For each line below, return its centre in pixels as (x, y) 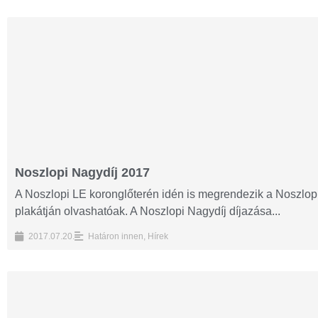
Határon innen (115, 237)
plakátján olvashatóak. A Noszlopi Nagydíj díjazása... (147, 211)
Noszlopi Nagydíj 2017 (82, 172)
